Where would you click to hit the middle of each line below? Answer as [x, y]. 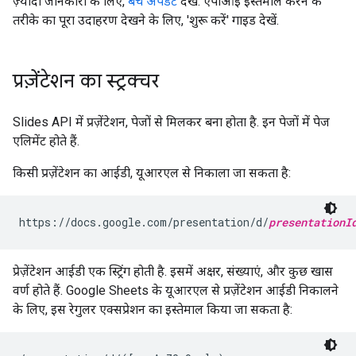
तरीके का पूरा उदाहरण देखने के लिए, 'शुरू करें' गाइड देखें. [146, 20]
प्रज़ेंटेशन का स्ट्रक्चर [86, 81]
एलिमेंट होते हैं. [46, 141]
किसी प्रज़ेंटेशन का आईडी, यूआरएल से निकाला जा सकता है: [152, 173]
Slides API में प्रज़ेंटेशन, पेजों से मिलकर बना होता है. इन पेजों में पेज [171, 122]
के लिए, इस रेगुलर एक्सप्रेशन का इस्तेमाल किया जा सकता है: [153, 310]
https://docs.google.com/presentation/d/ [144, 222]
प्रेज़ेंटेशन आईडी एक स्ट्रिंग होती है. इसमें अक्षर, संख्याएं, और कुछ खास [173, 271]
